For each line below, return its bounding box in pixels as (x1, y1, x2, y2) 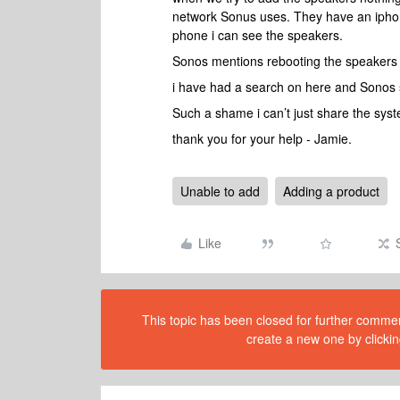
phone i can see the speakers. (172, 26, 343, 44)
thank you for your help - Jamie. (172, 129, 352, 147)
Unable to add (180, 182, 260, 200)
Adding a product (283, 182, 379, 200)
